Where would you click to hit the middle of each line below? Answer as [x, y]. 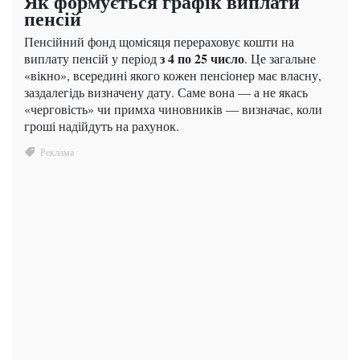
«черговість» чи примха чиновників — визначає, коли [173, 108]
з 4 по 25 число [202, 58]
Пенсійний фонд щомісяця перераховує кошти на [159, 41]
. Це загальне [280, 58]
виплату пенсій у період [92, 58]
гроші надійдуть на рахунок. [102, 125]
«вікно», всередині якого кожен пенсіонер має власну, [173, 75]
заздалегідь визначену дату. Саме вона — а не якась [166, 92]
